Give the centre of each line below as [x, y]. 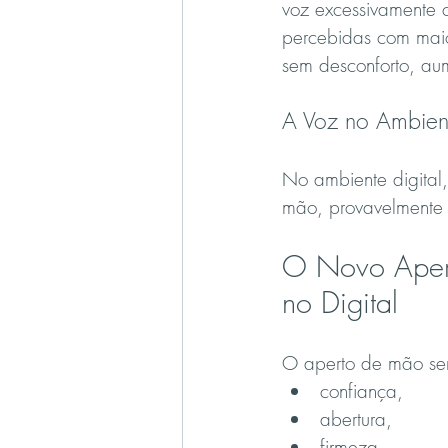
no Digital [340, 303]
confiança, [361, 391]
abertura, [356, 419]
